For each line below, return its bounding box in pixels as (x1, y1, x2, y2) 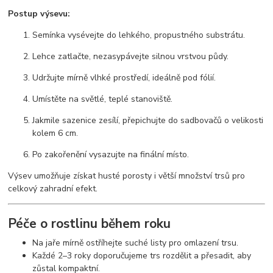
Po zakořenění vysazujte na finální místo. (32, 149, 190, 161)
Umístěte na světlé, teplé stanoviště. (32, 93, 173, 105)
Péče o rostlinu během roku (8, 214, 171, 232)
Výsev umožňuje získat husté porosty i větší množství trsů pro (8, 170, 246, 182)
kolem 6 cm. (32, 127, 79, 140)
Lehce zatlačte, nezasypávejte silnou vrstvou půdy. (32, 51, 229, 63)
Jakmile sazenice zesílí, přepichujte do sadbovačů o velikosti (32, 115, 264, 127)
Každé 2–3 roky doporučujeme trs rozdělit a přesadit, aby (32, 250, 252, 262)
